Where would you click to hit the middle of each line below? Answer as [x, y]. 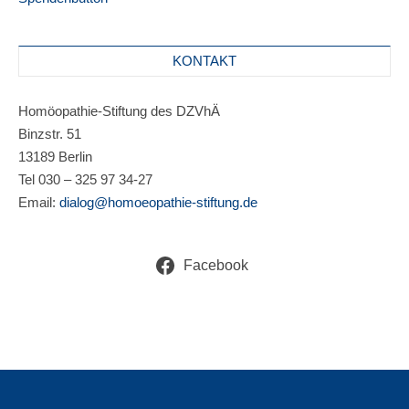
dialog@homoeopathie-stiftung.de [158, 202]
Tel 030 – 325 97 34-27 [85, 179]
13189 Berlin [55, 157]
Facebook [215, 265]
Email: [39, 202]
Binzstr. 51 [50, 134]
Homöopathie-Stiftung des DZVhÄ [119, 111]
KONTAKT [204, 61]
